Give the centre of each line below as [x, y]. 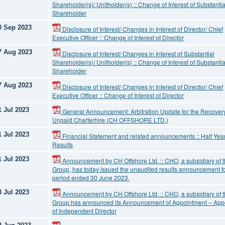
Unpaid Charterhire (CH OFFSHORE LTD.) [110, 120]
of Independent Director [84, 211]
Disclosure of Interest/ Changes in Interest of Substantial [138, 53]
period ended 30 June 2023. [91, 178]
